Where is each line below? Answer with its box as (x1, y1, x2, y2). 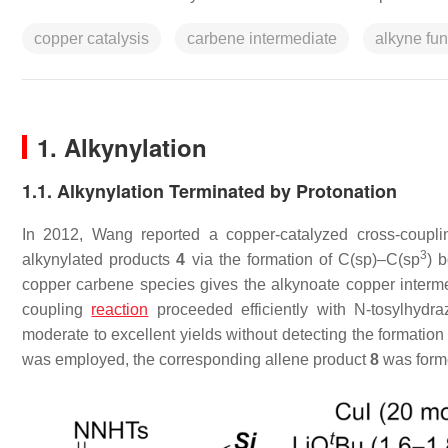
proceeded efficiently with (148, 301, 355, 318)
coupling (22, 301, 92, 318)
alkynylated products (22, 251, 177, 268)
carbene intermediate (187, 30, 337, 47)
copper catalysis (34, 30, 149, 47)
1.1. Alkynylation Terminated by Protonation (22, 178, 397, 204)
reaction (91, 301, 149, 318)
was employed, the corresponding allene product (22, 351, 370, 368)
